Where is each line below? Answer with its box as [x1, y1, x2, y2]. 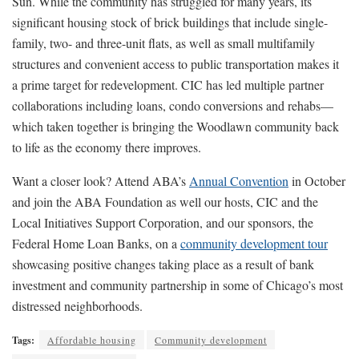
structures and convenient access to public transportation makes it [12, 55, 339, 73]
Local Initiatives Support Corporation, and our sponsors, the [12, 214, 313, 232]
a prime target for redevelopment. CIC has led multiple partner [12, 76, 324, 94]
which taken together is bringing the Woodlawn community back [12, 118, 339, 135]
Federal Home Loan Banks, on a [12, 235, 180, 252]
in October [288, 172, 345, 190]
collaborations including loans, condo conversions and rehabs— [12, 97, 333, 115]
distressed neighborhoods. [12, 297, 143, 315]
